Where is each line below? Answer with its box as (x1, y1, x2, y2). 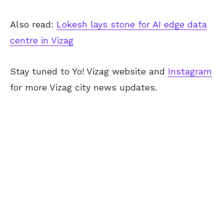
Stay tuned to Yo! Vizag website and (10, 65, 168, 76)
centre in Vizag (10, 34, 73, 45)
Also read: (10, 18, 56, 29)
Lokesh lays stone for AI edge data (56, 18, 207, 29)
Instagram (168, 65, 212, 76)
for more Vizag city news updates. (10, 81, 157, 92)
